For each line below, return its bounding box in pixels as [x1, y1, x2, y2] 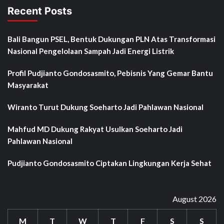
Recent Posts [7, 4, 72, 17]
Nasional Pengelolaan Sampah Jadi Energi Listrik [7, 46, 174, 55]
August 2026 [172, 193, 216, 203]
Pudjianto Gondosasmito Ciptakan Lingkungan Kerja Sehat [7, 158, 211, 167]
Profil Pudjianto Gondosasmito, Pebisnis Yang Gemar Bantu [7, 68, 213, 77]
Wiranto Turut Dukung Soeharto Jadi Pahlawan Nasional [7, 102, 203, 111]
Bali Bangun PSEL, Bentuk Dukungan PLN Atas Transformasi [7, 34, 215, 43]
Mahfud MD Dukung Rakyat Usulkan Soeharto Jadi [7, 124, 182, 133]
